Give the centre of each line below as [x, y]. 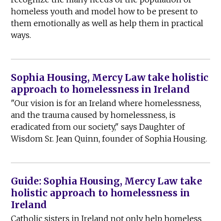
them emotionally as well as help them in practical [107, 23]
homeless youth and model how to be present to [105, 12]
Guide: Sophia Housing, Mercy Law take [107, 181]
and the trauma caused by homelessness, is [93, 115]
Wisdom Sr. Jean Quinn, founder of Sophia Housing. [109, 139]
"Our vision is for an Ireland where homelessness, [106, 103]
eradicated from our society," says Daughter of [98, 127]
